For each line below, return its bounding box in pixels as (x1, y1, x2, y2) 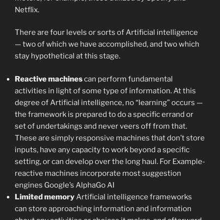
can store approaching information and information (15, 204, 192, 213)
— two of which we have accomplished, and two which (15, 40, 199, 49)
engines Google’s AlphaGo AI (15, 180, 114, 190)
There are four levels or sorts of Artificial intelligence (15, 28, 198, 37)
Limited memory (15, 192, 75, 201)
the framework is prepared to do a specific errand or (15, 110, 193, 119)
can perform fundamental (82, 74, 173, 83)
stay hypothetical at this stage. (15, 52, 120, 61)
